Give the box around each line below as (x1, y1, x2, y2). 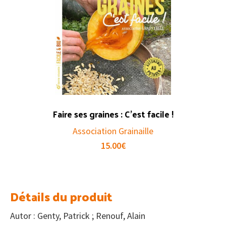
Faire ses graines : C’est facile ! (52, 105, 174, 122)
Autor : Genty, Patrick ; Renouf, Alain (10, 209, 145, 221)
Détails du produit (10, 185, 112, 207)
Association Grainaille (73, 125, 153, 137)
